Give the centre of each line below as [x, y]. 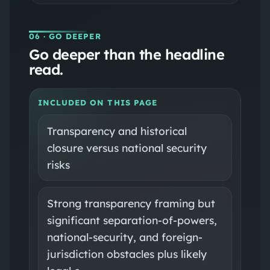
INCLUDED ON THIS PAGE [97, 102]
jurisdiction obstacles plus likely [127, 253]
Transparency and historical [117, 130]
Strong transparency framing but [131, 203]
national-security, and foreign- [124, 237]
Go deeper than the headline [127, 54]
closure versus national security [127, 147]
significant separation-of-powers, [132, 220]
